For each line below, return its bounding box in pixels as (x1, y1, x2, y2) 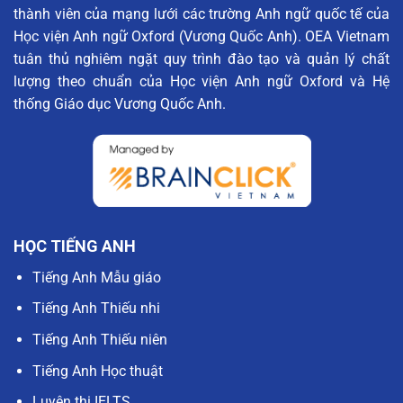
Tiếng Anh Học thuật (31, 362, 163, 380)
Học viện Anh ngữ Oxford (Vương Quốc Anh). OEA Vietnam (13, 27, 390, 45)
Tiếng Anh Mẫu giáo (31, 268, 161, 286)
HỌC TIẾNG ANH (13, 236, 136, 255)
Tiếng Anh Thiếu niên (31, 331, 167, 349)
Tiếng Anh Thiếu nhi (31, 300, 160, 318)
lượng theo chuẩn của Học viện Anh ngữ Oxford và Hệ (13, 72, 390, 90)
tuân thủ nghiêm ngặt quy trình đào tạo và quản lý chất (13, 49, 390, 67)
